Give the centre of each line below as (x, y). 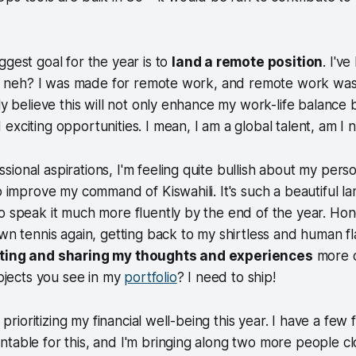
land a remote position (248, 62)
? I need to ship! (226, 277)
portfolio (151, 277)
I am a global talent (253, 126)
